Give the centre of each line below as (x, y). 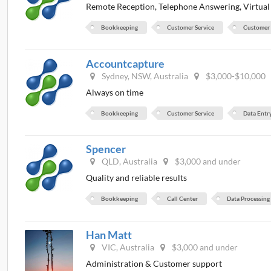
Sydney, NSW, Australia (144, 76)
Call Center (183, 199)
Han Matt (109, 234)
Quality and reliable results (137, 178)
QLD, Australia (129, 162)
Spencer (106, 149)
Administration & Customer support (154, 263)
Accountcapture (126, 63)
